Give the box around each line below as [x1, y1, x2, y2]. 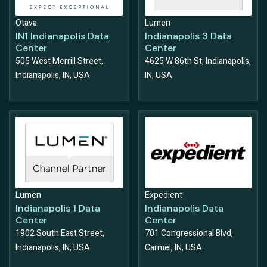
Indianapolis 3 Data [144, 30, 232, 43]
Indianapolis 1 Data [15, 202, 100, 215]
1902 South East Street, [15, 227, 104, 240]
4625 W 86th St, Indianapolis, [144, 55, 251, 68]
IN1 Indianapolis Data [15, 30, 109, 43]
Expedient [144, 189, 182, 202]
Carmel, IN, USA [144, 241, 202, 254]
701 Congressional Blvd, [144, 227, 233, 240]
